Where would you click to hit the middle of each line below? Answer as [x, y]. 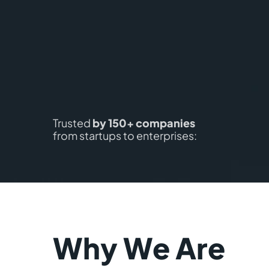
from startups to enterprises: [125, 135]
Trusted [73, 123]
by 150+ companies [144, 123]
